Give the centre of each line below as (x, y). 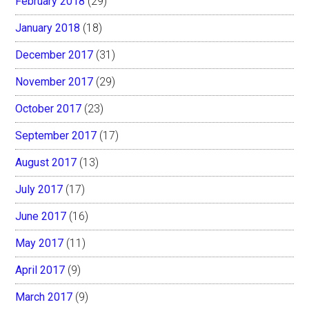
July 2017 (39, 189)
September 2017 (56, 135)
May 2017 (40, 243)
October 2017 (49, 108)
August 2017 (46, 162)
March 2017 (44, 297)
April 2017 (40, 270)
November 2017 (54, 81)
